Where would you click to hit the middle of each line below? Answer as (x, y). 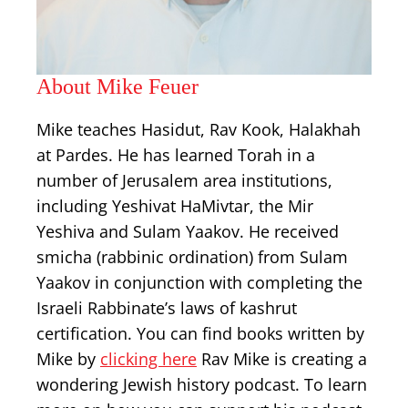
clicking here (148, 359)
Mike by (68, 359)
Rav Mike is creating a (282, 359)
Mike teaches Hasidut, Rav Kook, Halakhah (199, 129)
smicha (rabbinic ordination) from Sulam (192, 257)
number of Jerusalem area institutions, (184, 180)
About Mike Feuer (117, 87)
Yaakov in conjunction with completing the (199, 282)
